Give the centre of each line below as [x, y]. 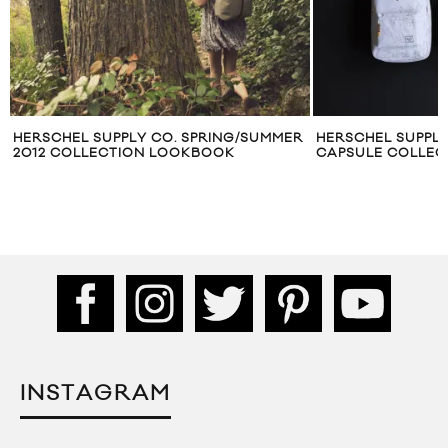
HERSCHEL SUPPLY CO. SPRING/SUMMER [158, 138]
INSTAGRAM [95, 393]
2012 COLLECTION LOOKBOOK [124, 153]
